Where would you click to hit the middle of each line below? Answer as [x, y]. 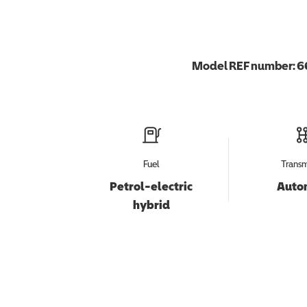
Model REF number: [244, 65]
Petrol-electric [151, 186]
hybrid [151, 205]
